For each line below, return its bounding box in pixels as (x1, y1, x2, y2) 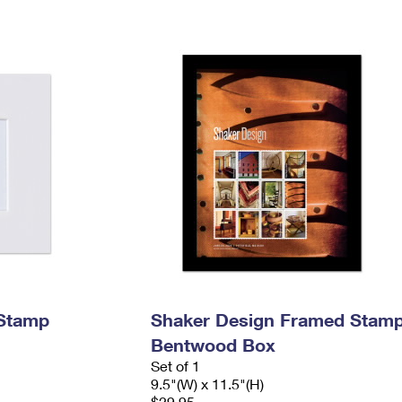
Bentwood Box (150, 334, 275, 355)
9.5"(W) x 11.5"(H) (150, 375, 264, 392)
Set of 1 (150, 357, 200, 374)
